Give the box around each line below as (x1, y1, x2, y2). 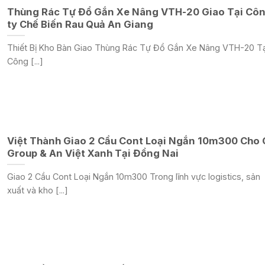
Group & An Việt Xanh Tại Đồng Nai (7, 147, 179, 160)
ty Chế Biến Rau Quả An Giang (7, 18, 153, 31)
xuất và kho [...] (7, 185, 68, 195)
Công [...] (7, 56, 43, 66)
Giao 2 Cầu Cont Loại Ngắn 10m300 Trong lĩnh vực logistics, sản (7, 171, 260, 182)
